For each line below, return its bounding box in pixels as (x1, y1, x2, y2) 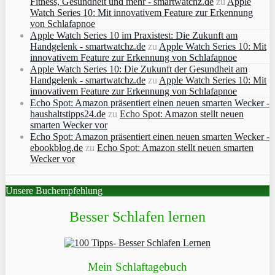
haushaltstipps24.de (30, 109, 106, 120)
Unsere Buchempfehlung (6, 185, 103, 196)
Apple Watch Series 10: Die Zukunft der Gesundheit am (30, 64, 247, 75)
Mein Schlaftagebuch (88, 260, 187, 273)
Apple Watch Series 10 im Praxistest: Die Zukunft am (30, 30, 238, 41)
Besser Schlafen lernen (69, 209, 206, 225)
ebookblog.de (30, 142, 83, 153)
